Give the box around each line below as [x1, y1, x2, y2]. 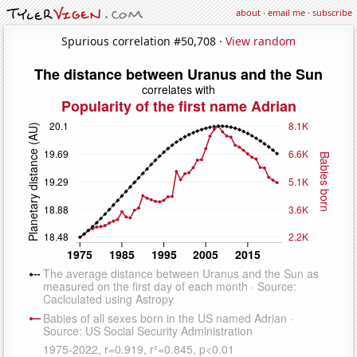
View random [226, 33, 296, 49]
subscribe [312, 6, 352, 18]
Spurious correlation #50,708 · [61, 33, 226, 49]
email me [268, 6, 305, 18]
